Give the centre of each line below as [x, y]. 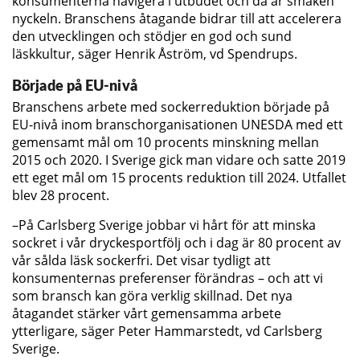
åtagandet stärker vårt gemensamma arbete [147, 313]
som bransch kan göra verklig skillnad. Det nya [152, 295]
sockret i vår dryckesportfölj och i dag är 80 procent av [176, 242]
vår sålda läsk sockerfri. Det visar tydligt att [141, 260]
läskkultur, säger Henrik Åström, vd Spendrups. [155, 54]
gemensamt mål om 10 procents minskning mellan [166, 143]
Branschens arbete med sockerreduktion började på [171, 107]
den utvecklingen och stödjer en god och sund [152, 37]
